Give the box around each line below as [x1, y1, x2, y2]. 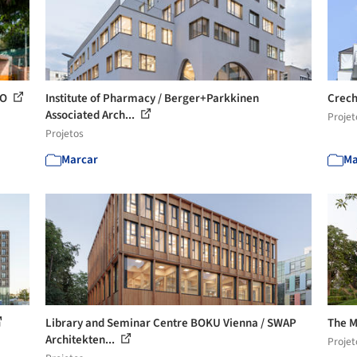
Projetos [45, 126, 84, 141]
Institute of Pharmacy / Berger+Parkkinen [45, 90, 260, 107]
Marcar [61, 151, 99, 168]
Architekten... [45, 331, 118, 348]
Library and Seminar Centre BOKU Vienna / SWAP [45, 315, 297, 331]
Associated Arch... [45, 107, 138, 124]
